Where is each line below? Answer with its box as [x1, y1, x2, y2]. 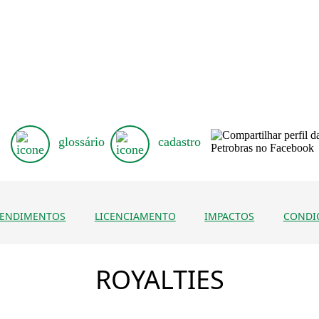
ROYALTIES [95, 261, 224, 297]
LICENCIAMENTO [94, 209, 176, 223]
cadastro [157, 134, 201, 149]
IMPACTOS [204, 209, 255, 223]
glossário [58, 134, 105, 149]
